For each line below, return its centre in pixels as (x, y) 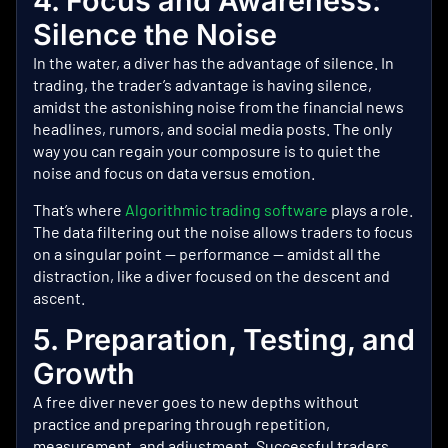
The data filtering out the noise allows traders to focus (223, 231)
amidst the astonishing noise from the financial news (218, 107)
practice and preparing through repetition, (181, 424)
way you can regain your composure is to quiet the (207, 151)
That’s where (79, 209)
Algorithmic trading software (226, 209)
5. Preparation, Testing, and (224, 340)
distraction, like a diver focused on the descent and (211, 275)
